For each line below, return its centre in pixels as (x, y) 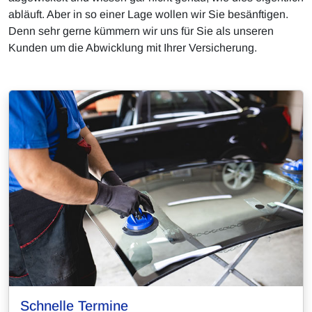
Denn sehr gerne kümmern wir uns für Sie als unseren (141, 31)
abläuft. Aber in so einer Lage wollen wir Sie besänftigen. (148, 15)
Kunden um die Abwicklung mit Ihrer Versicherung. (133, 48)
